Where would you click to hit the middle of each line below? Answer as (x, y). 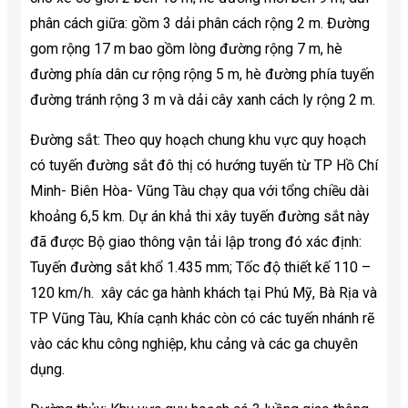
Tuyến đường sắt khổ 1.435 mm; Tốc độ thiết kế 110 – (200, 268)
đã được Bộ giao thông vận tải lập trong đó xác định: (196, 242)
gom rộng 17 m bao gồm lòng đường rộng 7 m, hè (186, 49)
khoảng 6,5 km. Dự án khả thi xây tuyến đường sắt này (200, 217)
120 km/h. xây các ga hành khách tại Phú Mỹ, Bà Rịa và (204, 293)
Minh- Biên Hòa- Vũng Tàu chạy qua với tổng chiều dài (199, 191)
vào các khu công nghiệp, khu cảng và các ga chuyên (194, 344)
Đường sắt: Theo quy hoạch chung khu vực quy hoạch (198, 140)
